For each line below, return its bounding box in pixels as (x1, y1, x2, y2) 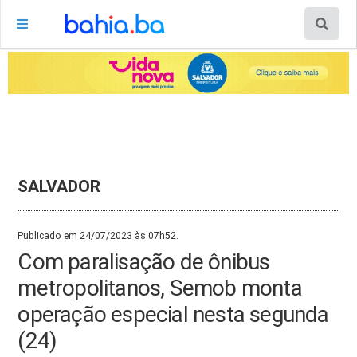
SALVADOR (18, 175, 101, 196)
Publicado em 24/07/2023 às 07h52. (18, 229, 179, 241)
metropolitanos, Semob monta (18, 274, 302, 301)
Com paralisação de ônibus (18, 248, 270, 275)
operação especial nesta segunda (18, 300, 329, 328)
